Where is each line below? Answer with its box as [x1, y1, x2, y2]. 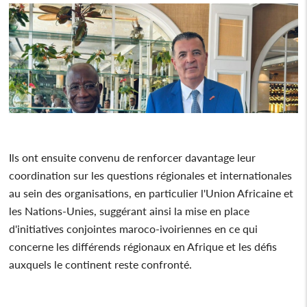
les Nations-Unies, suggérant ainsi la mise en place [9, 204, 250, 217]
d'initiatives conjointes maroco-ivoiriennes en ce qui [9, 221, 258, 235]
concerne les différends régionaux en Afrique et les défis [9, 239, 278, 253]
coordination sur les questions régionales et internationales [9, 168, 293, 182]
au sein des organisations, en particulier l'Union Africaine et [9, 186, 294, 199]
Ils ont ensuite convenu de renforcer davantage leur [9, 150, 256, 164]
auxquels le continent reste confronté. [9, 257, 195, 271]
